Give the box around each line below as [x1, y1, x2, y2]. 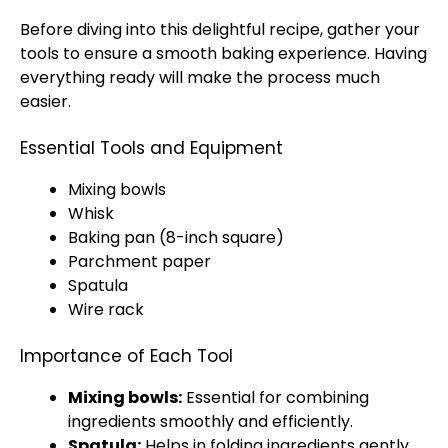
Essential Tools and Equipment [20, 136, 283, 160]
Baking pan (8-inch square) [68, 226, 284, 249]
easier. [20, 90, 71, 113]
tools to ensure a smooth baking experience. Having [20, 42, 427, 65]
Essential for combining [182, 386, 369, 409]
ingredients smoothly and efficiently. [68, 410, 353, 433]
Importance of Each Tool [20, 344, 233, 368]
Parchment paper [68, 250, 211, 273]
